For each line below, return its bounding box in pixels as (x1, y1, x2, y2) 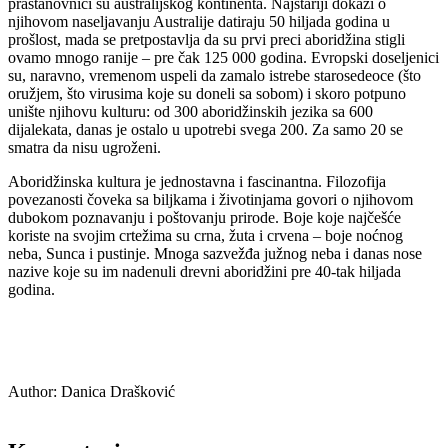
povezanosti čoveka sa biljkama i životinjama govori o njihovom (8, 191, 413, 209)
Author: (8, 383, 57, 401)
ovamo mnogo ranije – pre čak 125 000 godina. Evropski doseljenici (8, 49, 439, 67)
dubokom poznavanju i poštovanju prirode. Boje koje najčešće (8, 209, 401, 227)
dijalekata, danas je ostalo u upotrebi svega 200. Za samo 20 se (8, 121, 403, 139)
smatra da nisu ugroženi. (8, 139, 161, 157)
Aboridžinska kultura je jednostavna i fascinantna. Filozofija (8, 173, 386, 191)
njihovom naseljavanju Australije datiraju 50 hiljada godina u (8, 13, 390, 31)
